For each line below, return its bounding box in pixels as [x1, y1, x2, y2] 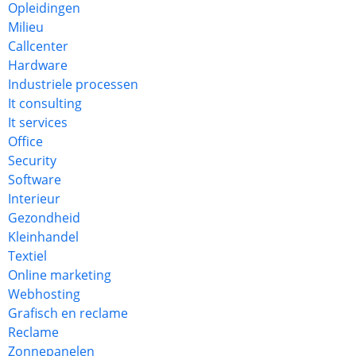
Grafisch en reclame [8, 304, 128, 322]
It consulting [8, 95, 82, 112]
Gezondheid [8, 209, 80, 226]
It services [8, 114, 68, 131]
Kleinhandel [8, 228, 79, 246]
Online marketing [8, 266, 111, 284]
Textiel [8, 247, 47, 265]
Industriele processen [8, 75, 138, 93]
